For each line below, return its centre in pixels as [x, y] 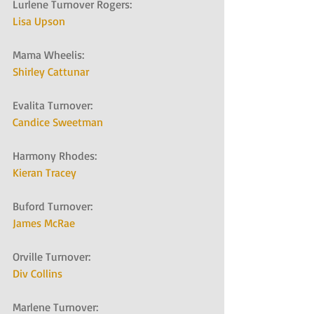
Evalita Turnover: [57, 105]
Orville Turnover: [56, 257]
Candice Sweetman [58, 122]
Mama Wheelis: [53, 55]
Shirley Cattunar [51, 72]
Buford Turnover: [57, 206]
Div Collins [37, 274]
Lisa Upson [39, 21]
